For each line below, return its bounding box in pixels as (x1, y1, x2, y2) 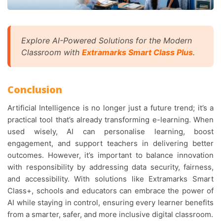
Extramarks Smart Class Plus (82, 47, 193, 58)
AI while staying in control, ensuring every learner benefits (7, 198, 214, 208)
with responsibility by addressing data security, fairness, (7, 162, 214, 172)
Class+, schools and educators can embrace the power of (7, 186, 214, 196)
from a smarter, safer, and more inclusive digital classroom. (7, 210, 213, 220)
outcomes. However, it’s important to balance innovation (7, 150, 214, 160)
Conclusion (7, 83, 62, 97)
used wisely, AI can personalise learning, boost (7, 127, 214, 137)
